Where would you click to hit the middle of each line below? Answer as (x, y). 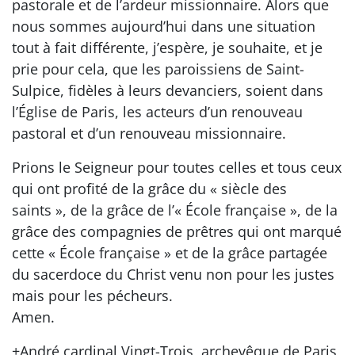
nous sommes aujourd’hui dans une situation (164, 26)
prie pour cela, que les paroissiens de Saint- (158, 69)
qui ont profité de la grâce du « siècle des (149, 189)
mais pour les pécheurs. (92, 296)
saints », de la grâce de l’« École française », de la (175, 210)
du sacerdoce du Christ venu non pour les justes (173, 274)
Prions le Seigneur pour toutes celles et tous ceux (177, 167)
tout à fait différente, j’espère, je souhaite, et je (167, 48)
